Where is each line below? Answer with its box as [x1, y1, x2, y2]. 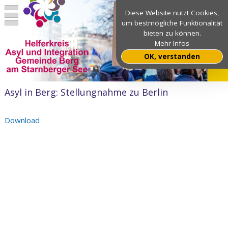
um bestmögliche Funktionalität [122, 18, 222, 27]
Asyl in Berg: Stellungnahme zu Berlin [4, 86, 168, 98]
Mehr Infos [155, 39, 189, 48]
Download [4, 115, 40, 125]
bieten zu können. [143, 28, 201, 38]
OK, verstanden [144, 52, 200, 61]
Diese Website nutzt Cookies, [125, 8, 219, 17]
